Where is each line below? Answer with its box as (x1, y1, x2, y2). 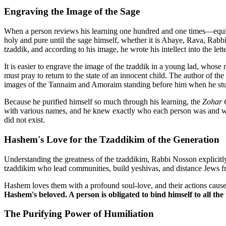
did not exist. (4, 116, 45, 125)
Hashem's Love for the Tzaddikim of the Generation (4, 134, 219, 145)
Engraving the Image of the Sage (4, 6, 140, 17)
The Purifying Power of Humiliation (4, 208, 154, 219)
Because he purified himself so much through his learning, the (4, 97, 202, 106)
